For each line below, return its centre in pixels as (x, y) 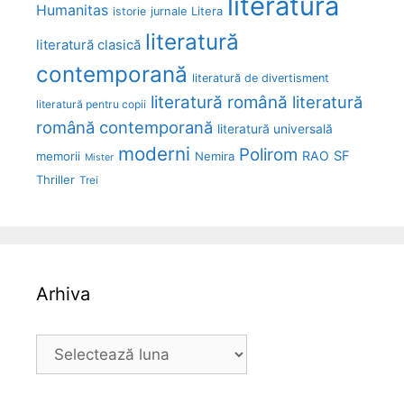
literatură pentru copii (91, 105)
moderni (154, 154)
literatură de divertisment (261, 78)
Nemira (215, 156)
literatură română (219, 103)
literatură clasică (88, 46)
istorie (129, 12)
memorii (58, 156)
